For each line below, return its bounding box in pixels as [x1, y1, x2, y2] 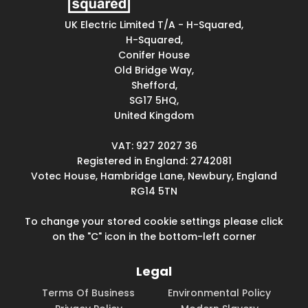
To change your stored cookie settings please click [25, 214, 283, 228]
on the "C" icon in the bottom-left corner [52, 230, 256, 243]
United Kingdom [114, 109, 194, 122]
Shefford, [131, 78, 177, 92]
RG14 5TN [131, 184, 177, 198]
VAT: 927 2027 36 [111, 139, 197, 153]
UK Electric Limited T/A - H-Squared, [65, 18, 243, 32]
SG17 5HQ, [129, 93, 179, 107]
